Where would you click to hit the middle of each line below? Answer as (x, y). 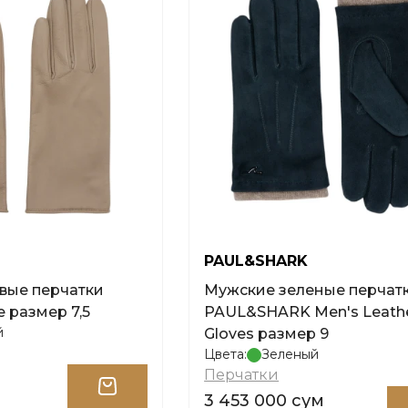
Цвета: (226, 354)
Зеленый (291, 354)
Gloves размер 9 (267, 334)
